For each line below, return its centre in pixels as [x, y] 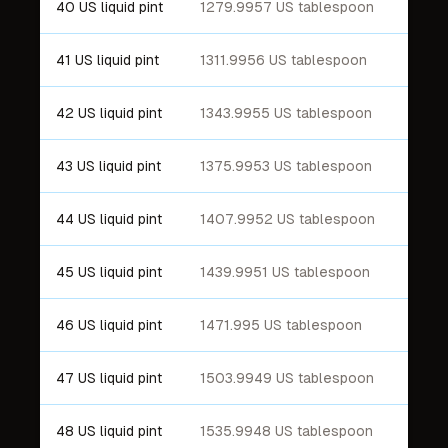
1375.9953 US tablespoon [286, 166]
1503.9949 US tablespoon [287, 378]
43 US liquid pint [108, 166]
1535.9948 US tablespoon [286, 431]
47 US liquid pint [109, 378]
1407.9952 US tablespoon [287, 219]
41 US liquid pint [107, 60]
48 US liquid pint [109, 431]
